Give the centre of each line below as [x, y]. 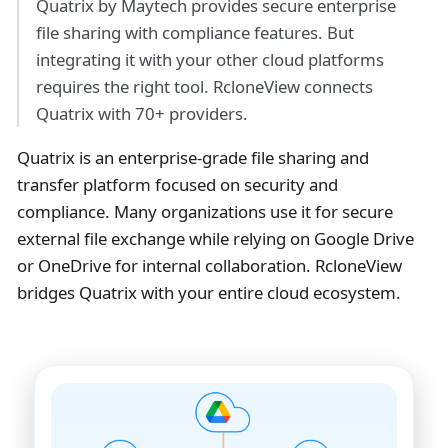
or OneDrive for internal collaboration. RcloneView [209, 266]
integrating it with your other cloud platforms [209, 60]
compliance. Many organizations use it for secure [204, 212]
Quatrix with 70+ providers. [141, 114]
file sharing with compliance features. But [194, 33]
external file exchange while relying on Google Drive [215, 239]
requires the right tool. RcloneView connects [204, 87]
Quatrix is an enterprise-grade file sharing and [192, 158]
